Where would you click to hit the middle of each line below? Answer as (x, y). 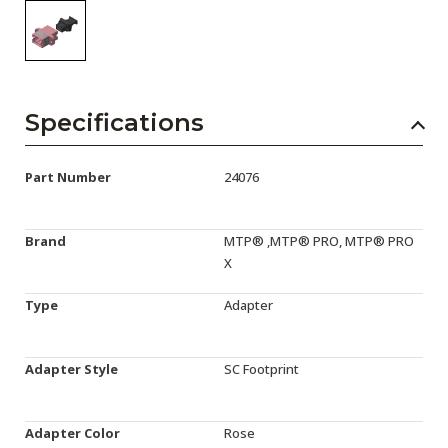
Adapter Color (72, 433)
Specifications (114, 122)
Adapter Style (71, 369)
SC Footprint (261, 369)
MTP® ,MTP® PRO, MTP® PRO (319, 241)
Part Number (68, 177)
